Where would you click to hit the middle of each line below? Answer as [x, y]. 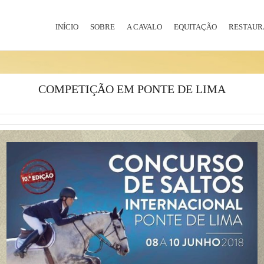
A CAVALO [144, 27]
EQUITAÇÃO [195, 27]
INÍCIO [67, 27]
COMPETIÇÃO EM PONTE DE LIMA [132, 89]
